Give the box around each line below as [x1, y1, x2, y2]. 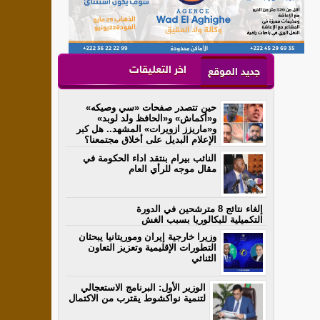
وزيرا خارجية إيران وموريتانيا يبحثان [79, 231, 216, 243]
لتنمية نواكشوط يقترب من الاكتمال [69, 293, 206, 304]
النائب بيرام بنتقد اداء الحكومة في [83, 153, 216, 164]
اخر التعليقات [129, 64, 186, 77]
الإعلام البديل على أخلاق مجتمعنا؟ [84, 134, 216, 146]
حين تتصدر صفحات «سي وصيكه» [86, 102, 216, 114]
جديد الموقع [208, 66, 260, 79]
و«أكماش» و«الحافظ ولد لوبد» [97, 113, 216, 124]
